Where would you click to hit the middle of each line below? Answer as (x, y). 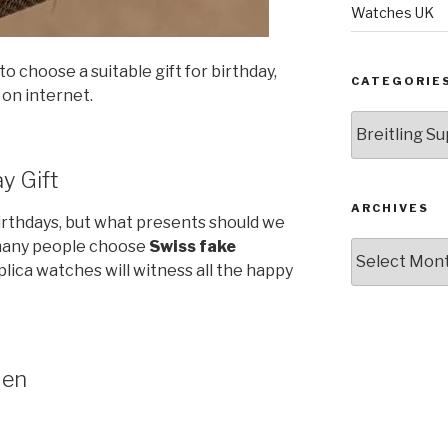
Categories (390, 120)
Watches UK (392, 12)
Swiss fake (192, 247)
